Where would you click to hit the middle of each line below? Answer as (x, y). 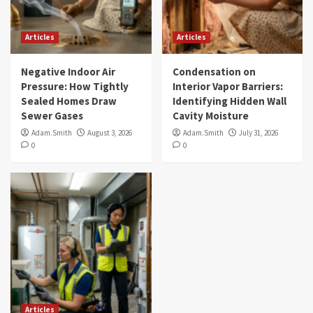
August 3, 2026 (110, 132)
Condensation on (214, 71)
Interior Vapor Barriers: (227, 86)
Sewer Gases (52, 115)
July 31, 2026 (258, 132)
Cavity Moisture (210, 115)
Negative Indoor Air (68, 71)
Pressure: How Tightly (75, 86)
